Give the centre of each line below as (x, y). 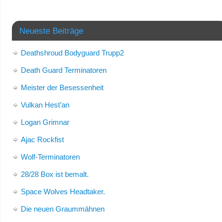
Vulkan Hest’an (45, 105)
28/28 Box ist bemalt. (55, 174)
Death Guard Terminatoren (63, 70)
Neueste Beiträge (51, 30)
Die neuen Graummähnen (62, 209)
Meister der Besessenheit (62, 87)
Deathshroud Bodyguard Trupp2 (72, 53)
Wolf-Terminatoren (50, 157)
